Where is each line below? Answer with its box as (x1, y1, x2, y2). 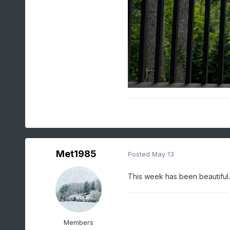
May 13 (151, 150, 174, 159)
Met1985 (56, 148, 97, 159)
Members (63, 218, 93, 226)
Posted (127, 150, 152, 159)
